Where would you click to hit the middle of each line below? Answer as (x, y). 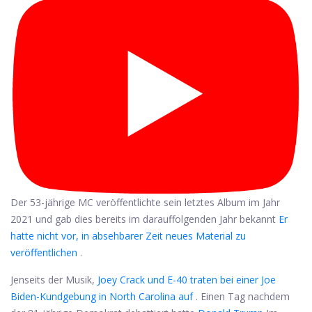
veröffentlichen (44, 252)
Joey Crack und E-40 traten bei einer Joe (187, 280)
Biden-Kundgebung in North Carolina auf (102, 296)
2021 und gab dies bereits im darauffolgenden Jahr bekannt (145, 219)
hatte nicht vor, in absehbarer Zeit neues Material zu (128, 236)
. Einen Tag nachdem (241, 296)
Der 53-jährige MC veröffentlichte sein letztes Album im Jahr (145, 202)
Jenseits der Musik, (54, 280)
